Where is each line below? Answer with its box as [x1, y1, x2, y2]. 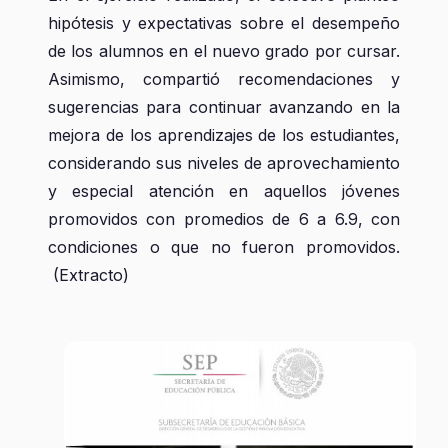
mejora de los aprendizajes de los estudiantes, [48, 125, 400, 145]
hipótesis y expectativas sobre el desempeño [48, 13, 400, 33]
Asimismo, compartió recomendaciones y [48, 69, 400, 89]
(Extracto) [48, 265, 129, 285]
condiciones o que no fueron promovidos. [48, 237, 400, 257]
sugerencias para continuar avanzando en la [48, 97, 400, 117]
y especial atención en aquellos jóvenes [48, 181, 400, 201]
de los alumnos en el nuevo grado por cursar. [48, 41, 400, 61]
